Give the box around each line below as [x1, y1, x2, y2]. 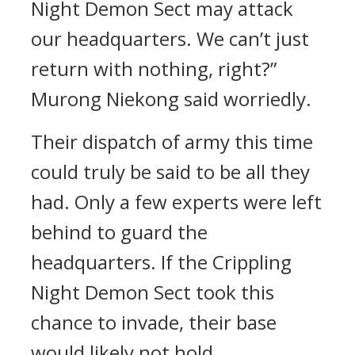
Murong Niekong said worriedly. [31, 86, 311, 112]
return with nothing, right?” [31, 55, 277, 82]
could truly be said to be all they [31, 158, 310, 185]
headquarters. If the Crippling [31, 249, 292, 275]
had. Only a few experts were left [31, 189, 322, 215]
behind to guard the [31, 219, 208, 245]
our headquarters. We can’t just [31, 25, 309, 52]
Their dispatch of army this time [31, 128, 313, 155]
